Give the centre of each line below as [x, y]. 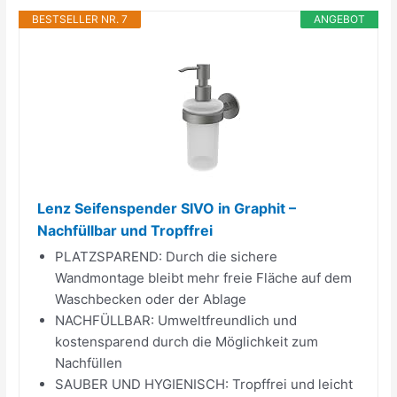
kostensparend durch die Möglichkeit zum [187, 341]
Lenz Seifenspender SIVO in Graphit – [167, 208]
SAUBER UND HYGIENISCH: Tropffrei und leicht [204, 384]
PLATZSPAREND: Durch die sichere [167, 256]
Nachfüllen [89, 362]
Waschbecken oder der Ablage [151, 299]
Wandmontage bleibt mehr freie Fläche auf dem [204, 277]
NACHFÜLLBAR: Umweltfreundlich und [176, 320]
